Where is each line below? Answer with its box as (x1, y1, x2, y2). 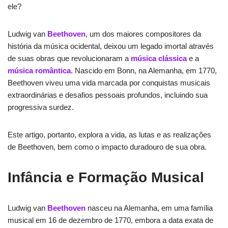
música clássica (131, 53, 187, 63)
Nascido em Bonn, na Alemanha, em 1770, (75, 66, 217, 75)
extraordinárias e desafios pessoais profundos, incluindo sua (8, 90, 208, 99)
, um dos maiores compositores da (85, 29, 201, 38)
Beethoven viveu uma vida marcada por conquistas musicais (8, 78, 210, 87)
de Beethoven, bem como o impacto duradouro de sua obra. (8, 142, 207, 151)
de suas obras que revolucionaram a (8, 53, 131, 63)
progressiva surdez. (8, 102, 74, 111)
